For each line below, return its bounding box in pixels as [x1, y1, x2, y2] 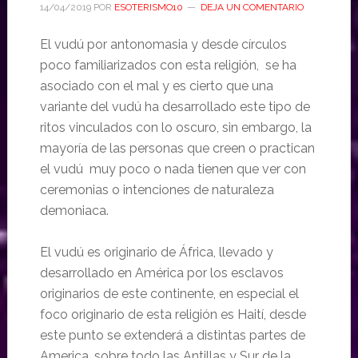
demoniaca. [39, 202, 109, 218]
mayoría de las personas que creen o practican [39, 140, 315, 156]
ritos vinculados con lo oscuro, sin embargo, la [39, 119, 312, 135]
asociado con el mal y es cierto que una [39, 78, 273, 93]
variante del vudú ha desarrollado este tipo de [39, 98, 310, 114]
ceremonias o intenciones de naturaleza [39, 181, 274, 197]
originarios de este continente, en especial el [39, 285, 299, 301]
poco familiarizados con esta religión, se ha [39, 57, 296, 73]
